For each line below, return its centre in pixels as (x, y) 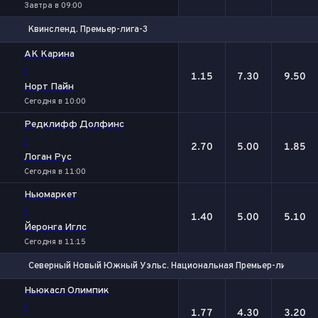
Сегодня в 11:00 (55, 172)
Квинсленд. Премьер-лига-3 (88, 29)
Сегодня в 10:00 (55, 102)
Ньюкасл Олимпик (67, 291)
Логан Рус (48, 157)
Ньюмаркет (51, 195)
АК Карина (49, 54)
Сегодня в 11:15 (55, 242)
